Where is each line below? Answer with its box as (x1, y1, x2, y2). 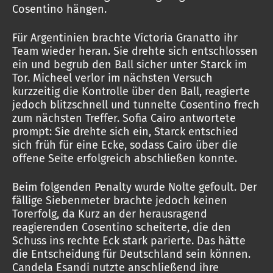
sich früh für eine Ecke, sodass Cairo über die (12, 138, 238, 152)
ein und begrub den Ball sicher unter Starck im (12, 58, 247, 71)
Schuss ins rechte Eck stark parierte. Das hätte (12, 234, 246, 247)
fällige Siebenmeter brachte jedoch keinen (12, 194, 227, 207)
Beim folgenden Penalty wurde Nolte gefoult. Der (12, 180, 257, 194)
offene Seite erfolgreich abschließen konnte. (12, 152, 237, 165)
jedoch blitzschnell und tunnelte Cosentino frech (12, 98, 260, 112)
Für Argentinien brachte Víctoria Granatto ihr (12, 31, 238, 44)
